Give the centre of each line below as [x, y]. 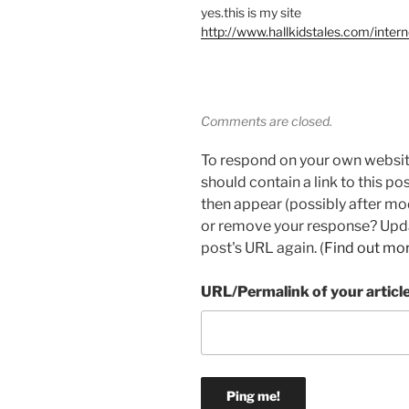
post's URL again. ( [262, 248]
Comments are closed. [267, 121]
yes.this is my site [251, 13]
